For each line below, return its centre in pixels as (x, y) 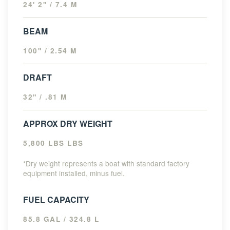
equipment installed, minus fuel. (74, 173)
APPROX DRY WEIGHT (68, 124)
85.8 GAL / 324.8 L (61, 219)
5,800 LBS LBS (53, 143)
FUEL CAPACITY (56, 200)
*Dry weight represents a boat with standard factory (106, 164)
